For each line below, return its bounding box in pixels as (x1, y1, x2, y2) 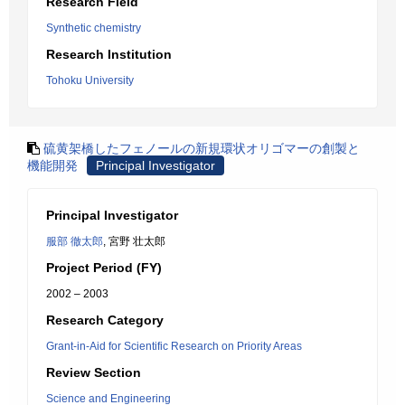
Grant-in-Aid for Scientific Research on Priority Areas (46, 340, 302, 353)
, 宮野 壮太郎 (103, 235, 165, 248)
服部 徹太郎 (46, 235, 103, 248)
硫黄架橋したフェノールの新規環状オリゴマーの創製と (43, 141, 360, 155)
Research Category (46, 313, 164, 327)
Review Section (46, 365, 141, 380)
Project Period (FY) (46, 260, 162, 275)
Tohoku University (46, 74, 134, 87)
